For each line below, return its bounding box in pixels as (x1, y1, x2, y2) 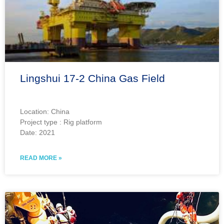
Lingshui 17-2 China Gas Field (20, 72, 165, 84)
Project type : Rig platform (20, 117, 102, 126)
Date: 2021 (20, 128, 55, 136)
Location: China (20, 107, 71, 115)
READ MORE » (20, 154, 62, 161)
